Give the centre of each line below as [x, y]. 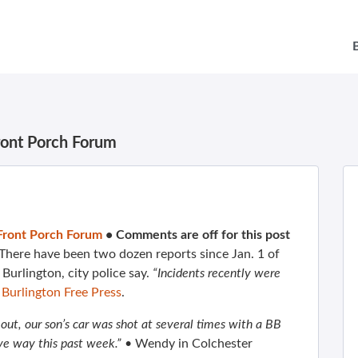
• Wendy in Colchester [189, 344]
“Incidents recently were [217, 273]
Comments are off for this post [203, 235]
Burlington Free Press [62, 292]
